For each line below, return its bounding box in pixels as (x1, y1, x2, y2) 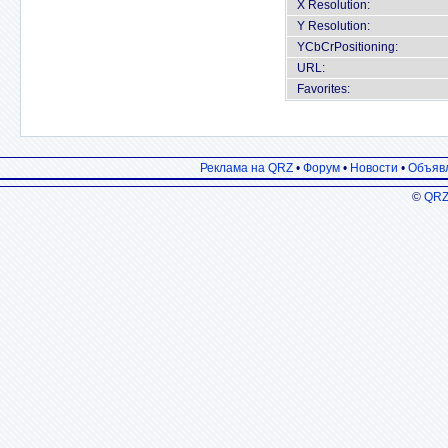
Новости (350, 161, 398, 175)
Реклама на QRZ (200, 161, 293, 175)
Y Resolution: (297, 19, 370, 33)
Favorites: (297, 82, 350, 96)
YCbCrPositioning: (297, 40, 398, 54)
